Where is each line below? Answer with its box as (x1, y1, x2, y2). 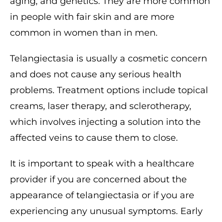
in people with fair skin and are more (10, 11, 174, 22)
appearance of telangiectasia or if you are (10, 190, 194, 201)
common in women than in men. (10, 27, 158, 38)
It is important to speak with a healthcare (10, 158, 194, 169)
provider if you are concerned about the (10, 174, 187, 185)
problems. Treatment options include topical (10, 85, 208, 96)
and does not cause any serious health (10, 69, 181, 80)
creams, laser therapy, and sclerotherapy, (10, 101, 191, 111)
